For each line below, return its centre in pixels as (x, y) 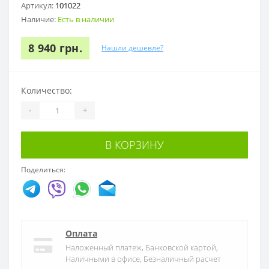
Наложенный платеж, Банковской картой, (142, 247)
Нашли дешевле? (132, 48)
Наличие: (39, 19)
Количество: (47, 90)
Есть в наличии (86, 19)
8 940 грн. (55, 48)
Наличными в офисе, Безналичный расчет (143, 258)
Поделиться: (43, 169)
